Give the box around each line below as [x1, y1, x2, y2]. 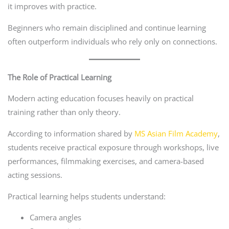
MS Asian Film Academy [134, 128, 218, 139]
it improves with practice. [7, 1, 97, 12]
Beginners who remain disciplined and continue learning [7, 22, 206, 33]
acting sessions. [7, 169, 62, 180]
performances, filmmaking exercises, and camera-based [7, 155, 204, 166]
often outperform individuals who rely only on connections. [7, 36, 217, 47]
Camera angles [30, 212, 82, 223]
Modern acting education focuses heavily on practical [7, 93, 194, 104]
